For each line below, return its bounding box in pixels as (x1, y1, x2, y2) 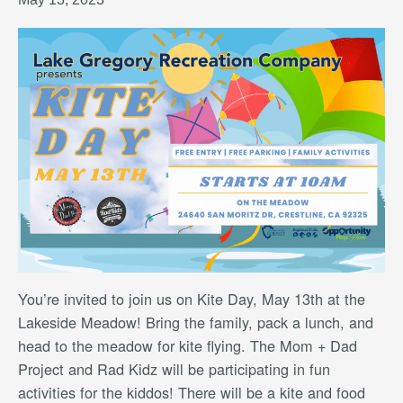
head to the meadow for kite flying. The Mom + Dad (18, 334, 357, 356)
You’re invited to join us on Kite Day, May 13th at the (18, 287, 365, 309)
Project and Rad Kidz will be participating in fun (18, 357, 330, 380)
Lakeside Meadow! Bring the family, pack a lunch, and (18, 310, 373, 333)
